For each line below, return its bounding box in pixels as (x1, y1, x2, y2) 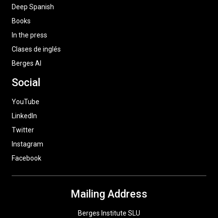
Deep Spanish (12, 3, 54, 11)
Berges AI (12, 59, 41, 67)
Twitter (12, 126, 34, 134)
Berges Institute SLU (78, 209, 140, 217)
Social (12, 76, 40, 89)
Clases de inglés (12, 45, 61, 53)
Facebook (12, 154, 41, 162)
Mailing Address (71, 188, 147, 200)
